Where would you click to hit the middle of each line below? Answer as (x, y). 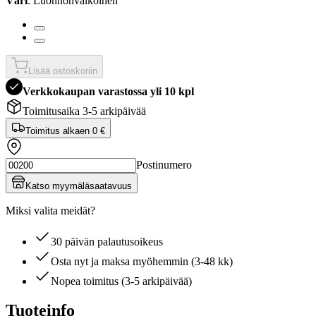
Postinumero (164, 164)
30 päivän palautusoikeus (107, 241)
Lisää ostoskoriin (63, 71)
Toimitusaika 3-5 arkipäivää (84, 111)
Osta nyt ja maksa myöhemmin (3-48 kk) (142, 261)
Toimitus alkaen (59, 130)
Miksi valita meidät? (50, 210)
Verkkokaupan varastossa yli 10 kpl (108, 91)
